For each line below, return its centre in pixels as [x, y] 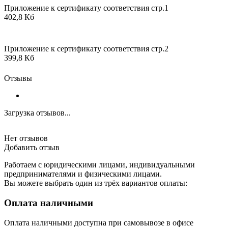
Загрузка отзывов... [37, 113]
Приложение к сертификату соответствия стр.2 [86, 49]
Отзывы [18, 78]
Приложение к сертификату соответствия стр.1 [86, 8]
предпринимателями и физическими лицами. [83, 174]
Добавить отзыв [32, 148]
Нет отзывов [26, 138]
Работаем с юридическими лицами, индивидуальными [99, 165]
